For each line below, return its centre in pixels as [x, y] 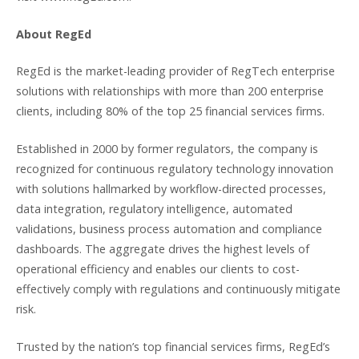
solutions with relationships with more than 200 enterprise [170, 91]
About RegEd [54, 34]
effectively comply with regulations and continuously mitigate [178, 289]
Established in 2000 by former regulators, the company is [167, 149]
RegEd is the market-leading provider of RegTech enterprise [175, 71]
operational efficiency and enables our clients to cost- [158, 269]
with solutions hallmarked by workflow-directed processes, [171, 189]
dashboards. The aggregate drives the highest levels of [163, 249]
